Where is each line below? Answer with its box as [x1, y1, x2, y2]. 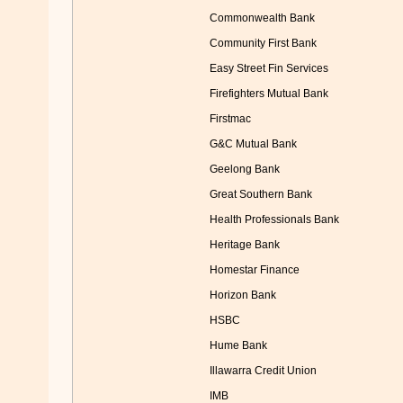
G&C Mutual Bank [209, 138, 297, 151]
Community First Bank [209, 37, 317, 50]
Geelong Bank [209, 163, 280, 176]
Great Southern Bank [209, 188, 312, 201]
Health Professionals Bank [209, 213, 339, 227]
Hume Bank [209, 339, 267, 353]
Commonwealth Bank [209, 12, 315, 25]
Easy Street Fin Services [209, 62, 328, 76]
